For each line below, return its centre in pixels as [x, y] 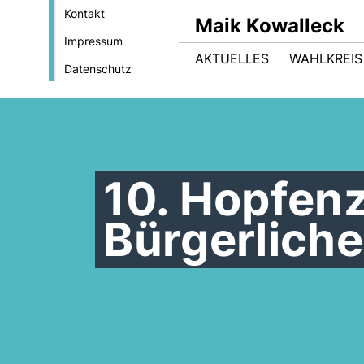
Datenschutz [97, 69]
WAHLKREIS [326, 58]
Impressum [93, 41]
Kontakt [84, 13]
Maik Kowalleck [270, 26]
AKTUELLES [232, 58]
